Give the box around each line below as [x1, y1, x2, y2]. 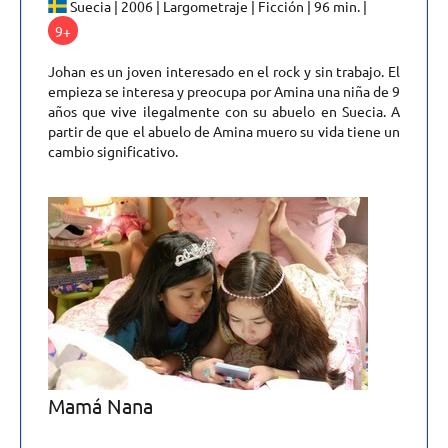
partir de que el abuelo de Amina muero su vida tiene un [48, 121, 400, 140]
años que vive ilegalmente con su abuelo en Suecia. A [48, 101, 400, 120]
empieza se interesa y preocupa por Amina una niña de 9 [48, 81, 400, 100]
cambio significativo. [48, 141, 178, 160]
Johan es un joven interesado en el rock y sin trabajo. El [48, 61, 400, 80]
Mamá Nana [48, 392, 153, 418]
